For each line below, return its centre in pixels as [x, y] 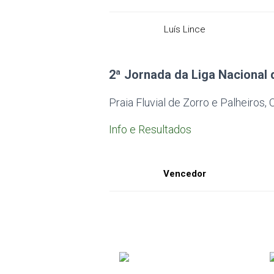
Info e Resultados [150, 129]
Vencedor [184, 174]
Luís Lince [184, 29]
